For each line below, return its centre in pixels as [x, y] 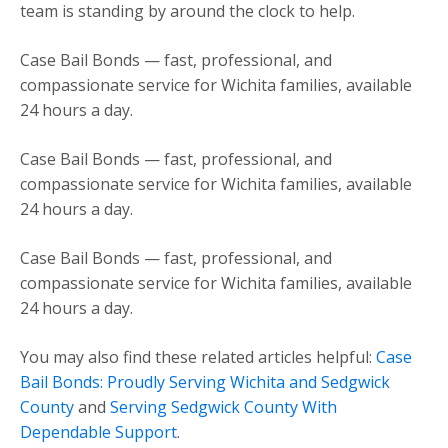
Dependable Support [98, 431]
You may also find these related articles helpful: [198, 356]
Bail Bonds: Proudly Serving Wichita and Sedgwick [205, 381]
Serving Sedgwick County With [223, 406]
